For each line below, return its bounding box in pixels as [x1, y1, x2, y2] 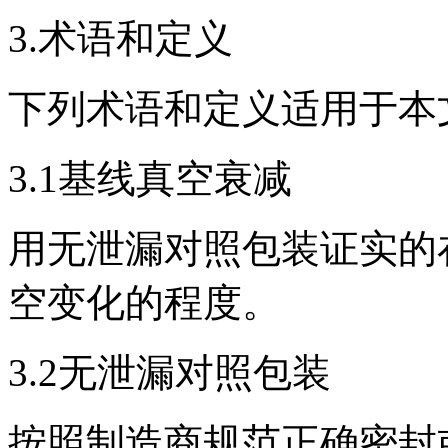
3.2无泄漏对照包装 [8, 350, 331, 394]
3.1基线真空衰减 [8, 156, 292, 200]
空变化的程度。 [8, 280, 281, 324]
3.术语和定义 [8, 16, 233, 60]
